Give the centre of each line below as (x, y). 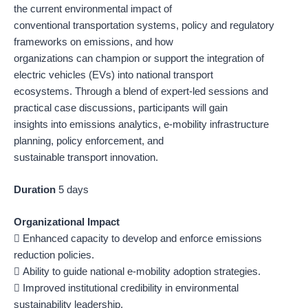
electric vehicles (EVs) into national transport (113, 75)
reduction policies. (54, 255)
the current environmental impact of (93, 9)
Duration (36, 190)
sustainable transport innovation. (86, 157)
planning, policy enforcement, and (89, 141)
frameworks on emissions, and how (93, 42)
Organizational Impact (67, 222)
